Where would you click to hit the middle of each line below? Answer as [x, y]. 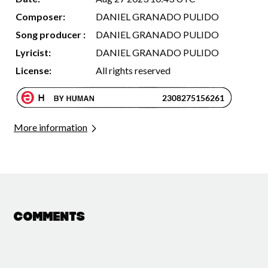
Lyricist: [33, 53]
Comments [49, 218]
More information [51, 127]
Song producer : [51, 35]
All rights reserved [133, 71]
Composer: [40, 17]
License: [33, 71]
